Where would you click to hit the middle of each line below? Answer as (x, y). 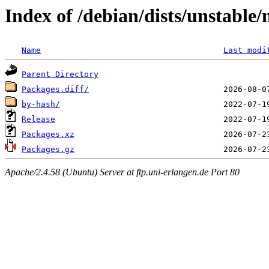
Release (38, 119)
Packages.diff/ (55, 89)
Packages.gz (48, 150)
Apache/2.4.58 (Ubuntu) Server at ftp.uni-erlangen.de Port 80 (122, 172)
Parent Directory (60, 74)
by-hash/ (41, 104)
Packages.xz (48, 134)
